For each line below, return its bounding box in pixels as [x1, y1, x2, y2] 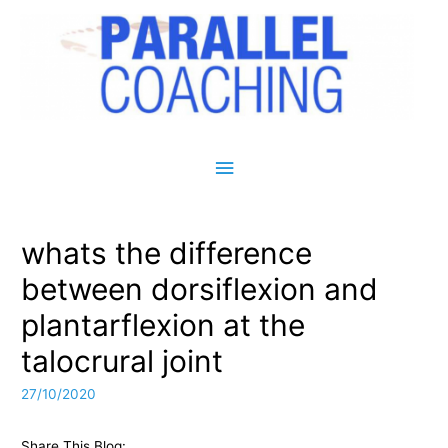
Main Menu [211, 150, 336, 180]
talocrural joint [21, 343, 224, 380]
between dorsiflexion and [21, 271, 379, 308]
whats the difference [21, 235, 313, 272]
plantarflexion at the [21, 307, 306, 344]
